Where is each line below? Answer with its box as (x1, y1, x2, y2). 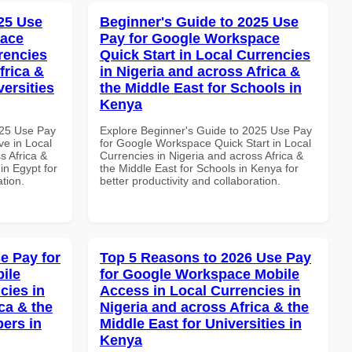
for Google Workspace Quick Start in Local (100, 136, 311, 149)
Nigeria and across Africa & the (100, 299, 309, 315)
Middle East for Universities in (100, 315, 302, 332)
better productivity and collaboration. (100, 174, 280, 187)
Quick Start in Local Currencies (100, 46, 310, 63)
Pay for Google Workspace (100, 30, 280, 46)
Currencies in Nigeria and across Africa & (100, 148, 303, 162)
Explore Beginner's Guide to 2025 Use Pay (100, 123, 312, 137)
